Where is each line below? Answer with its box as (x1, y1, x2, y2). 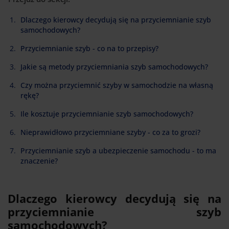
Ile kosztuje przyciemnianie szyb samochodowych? (20, 108, 193, 119)
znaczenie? (20, 155, 58, 166)
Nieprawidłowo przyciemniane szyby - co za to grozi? (20, 127, 200, 137)
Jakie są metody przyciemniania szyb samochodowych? (20, 61, 208, 72)
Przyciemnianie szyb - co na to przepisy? (20, 43, 158, 53)
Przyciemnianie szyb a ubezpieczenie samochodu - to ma (20, 145, 216, 155)
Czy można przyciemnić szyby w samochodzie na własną (20, 80, 213, 90)
